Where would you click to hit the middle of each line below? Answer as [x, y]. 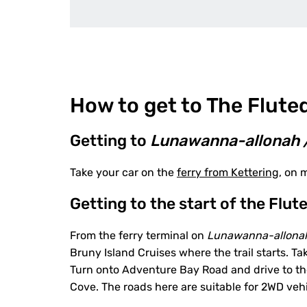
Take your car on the [123, 172]
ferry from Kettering [228, 172]
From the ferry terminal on [138, 235]
